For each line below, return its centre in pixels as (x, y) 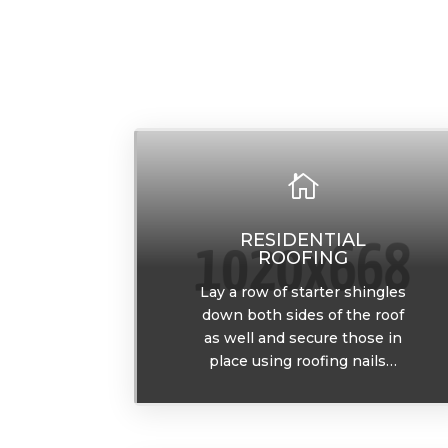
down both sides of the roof (302, 315)
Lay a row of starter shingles (302, 292)
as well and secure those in (302, 338)
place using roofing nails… (302, 361)
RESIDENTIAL (302, 240)
